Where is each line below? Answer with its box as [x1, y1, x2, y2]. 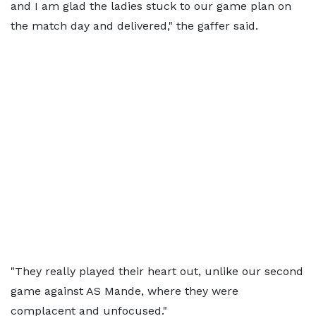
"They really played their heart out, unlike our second [11, 265, 303, 278]
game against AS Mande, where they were [11, 284, 238, 298]
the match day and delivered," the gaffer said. [11, 19, 258, 32]
